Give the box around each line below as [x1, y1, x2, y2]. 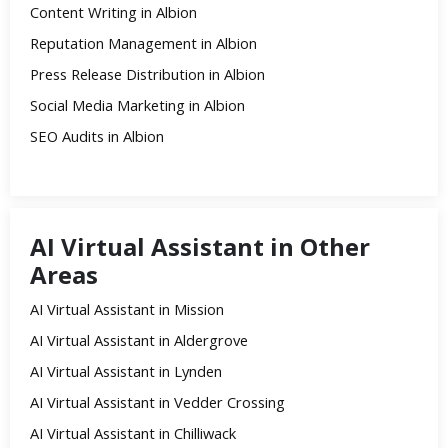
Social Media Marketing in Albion [30, 94, 245, 115]
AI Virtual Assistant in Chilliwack [30, 422, 236, 443]
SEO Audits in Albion [30, 125, 164, 146]
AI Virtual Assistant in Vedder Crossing [30, 391, 285, 412]
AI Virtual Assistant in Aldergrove [30, 329, 248, 350]
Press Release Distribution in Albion [30, 63, 265, 84]
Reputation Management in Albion [30, 32, 257, 53]
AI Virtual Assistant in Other [30, 229, 370, 263]
